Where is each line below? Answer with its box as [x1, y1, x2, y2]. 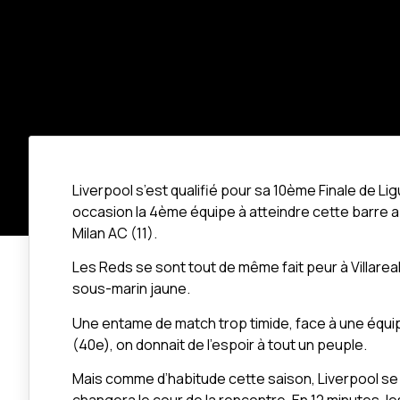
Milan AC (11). [72, 223, 157, 244]
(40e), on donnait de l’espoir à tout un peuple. [72, 334, 367, 354]
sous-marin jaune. [72, 279, 190, 299]
